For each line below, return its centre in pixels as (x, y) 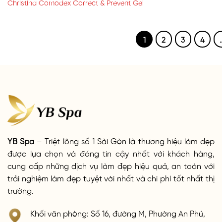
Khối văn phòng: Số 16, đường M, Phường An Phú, (118, 213)
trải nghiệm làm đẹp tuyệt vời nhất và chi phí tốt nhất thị (111, 178)
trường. (21, 190)
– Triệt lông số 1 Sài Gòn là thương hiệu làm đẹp (125, 140)
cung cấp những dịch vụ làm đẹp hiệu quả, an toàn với (111, 165)
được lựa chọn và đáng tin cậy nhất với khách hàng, (111, 153)
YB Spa (21, 140)
